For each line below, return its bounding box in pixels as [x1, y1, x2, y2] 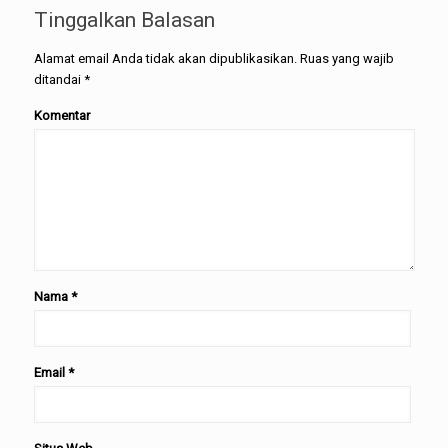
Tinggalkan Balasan [33, 8, 215, 32]
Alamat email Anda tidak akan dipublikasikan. [33, 51, 297, 66]
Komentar [33, 108, 90, 123]
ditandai [33, 72, 84, 87]
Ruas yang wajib [296, 51, 394, 66]
